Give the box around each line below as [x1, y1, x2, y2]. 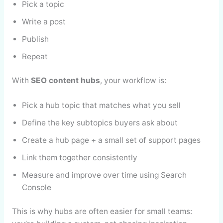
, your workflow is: [100, 76, 166, 86]
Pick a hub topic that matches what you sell [21, 101, 181, 111]
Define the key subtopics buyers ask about [21, 118, 178, 128]
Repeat [21, 52, 48, 62]
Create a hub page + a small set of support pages [21, 135, 201, 145]
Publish [21, 34, 49, 44]
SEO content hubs [30, 76, 100, 86]
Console [21, 183, 51, 193]
